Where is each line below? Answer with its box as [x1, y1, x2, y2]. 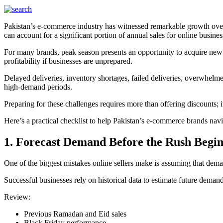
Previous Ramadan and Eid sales [24, 209, 126, 218]
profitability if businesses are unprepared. [4, 57, 132, 65]
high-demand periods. [4, 83, 72, 91]
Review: [4, 192, 30, 201]
